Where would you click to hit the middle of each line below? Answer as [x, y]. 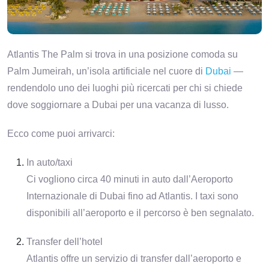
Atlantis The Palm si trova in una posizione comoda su [122, 55]
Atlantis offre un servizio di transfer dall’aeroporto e [134, 259]
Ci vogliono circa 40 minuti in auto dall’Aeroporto [130, 180]
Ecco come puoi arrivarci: [61, 134]
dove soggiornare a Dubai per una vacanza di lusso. [118, 105]
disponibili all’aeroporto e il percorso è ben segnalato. [140, 213]
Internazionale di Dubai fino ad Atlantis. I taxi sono [132, 196]
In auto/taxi [50, 163]
